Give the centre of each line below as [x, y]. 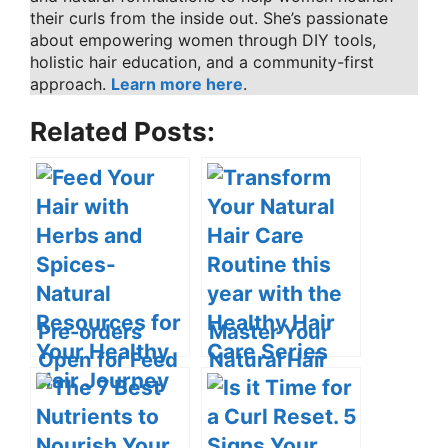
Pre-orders [90, 331]
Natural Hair [268, 359]
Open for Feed [108, 359]
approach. [70, 83]
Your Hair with [107, 387]
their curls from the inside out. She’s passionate [209, 17]
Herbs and [89, 415]
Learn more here [177, 83]
